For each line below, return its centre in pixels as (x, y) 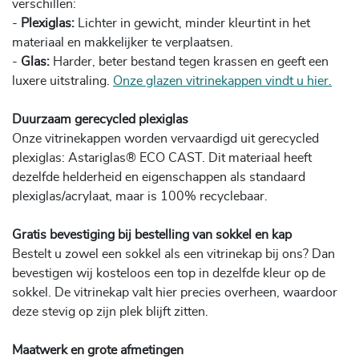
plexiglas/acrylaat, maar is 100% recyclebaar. (140, 196)
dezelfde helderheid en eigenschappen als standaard (159, 177)
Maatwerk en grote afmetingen (98, 350)
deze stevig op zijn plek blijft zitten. (110, 311)
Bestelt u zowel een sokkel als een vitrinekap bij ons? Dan (173, 254)
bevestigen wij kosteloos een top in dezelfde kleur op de (169, 273)
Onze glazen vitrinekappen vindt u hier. (222, 81)
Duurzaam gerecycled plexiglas (100, 119)
